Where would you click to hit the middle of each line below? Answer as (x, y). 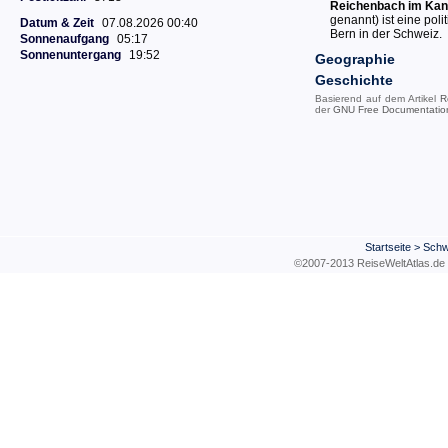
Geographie (355, 59)
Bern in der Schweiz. (386, 34)
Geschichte (354, 80)
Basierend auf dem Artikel (377, 98)
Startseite (388, 247)
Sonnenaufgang (64, 39)
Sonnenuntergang (70, 55)
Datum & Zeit (57, 23)
